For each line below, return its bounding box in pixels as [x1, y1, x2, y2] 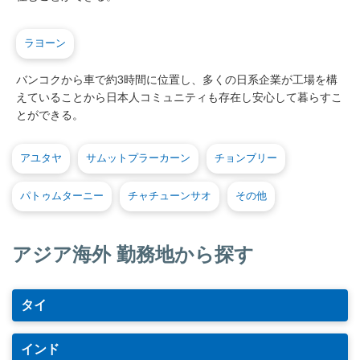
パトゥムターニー [20, 190, 104, 202]
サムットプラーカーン [86, 152, 190, 165]
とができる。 [16, 108, 84, 121]
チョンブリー [215, 152, 277, 165]
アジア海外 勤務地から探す [12, 243, 254, 265]
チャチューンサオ [128, 190, 211, 202]
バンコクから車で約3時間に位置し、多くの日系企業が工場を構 [16, 72, 337, 86]
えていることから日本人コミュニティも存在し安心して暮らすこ [16, 90, 342, 104]
